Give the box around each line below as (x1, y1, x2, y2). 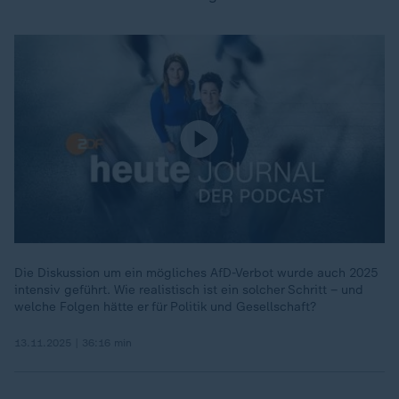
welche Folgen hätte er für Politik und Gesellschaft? (14, 299, 316, 314)
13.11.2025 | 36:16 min (14, 337, 132, 349)
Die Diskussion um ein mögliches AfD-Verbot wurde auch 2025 (14, 265, 378, 281)
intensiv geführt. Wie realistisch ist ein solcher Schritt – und (14, 282, 363, 297)
